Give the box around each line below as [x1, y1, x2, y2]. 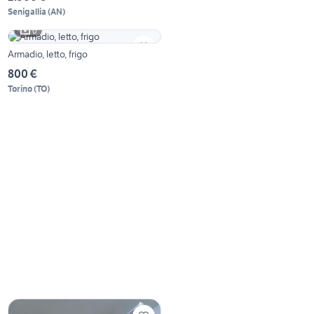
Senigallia [8, 6, 47, 18]
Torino [8, 83, 33, 95]
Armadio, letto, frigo [8, 48, 88, 61]
